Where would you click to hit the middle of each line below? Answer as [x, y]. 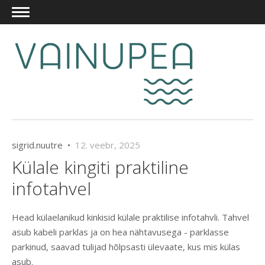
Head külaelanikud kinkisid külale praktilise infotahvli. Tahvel [130, 217]
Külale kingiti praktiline [100, 167]
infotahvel [51, 189]
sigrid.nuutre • [43, 145]
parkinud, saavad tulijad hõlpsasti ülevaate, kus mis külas [126, 247]
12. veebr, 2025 [108, 145]
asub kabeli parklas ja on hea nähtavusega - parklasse [120, 232]
